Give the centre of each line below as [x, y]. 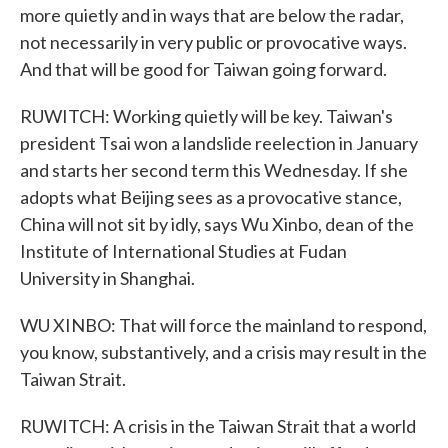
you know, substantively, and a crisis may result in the [223, 352]
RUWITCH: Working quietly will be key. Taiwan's [206, 116]
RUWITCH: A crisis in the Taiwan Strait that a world [218, 426]
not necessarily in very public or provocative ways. [213, 42]
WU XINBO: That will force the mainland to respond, [223, 325]
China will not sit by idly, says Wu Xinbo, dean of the [217, 224]
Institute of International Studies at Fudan [183, 251]
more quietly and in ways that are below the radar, [212, 15]
